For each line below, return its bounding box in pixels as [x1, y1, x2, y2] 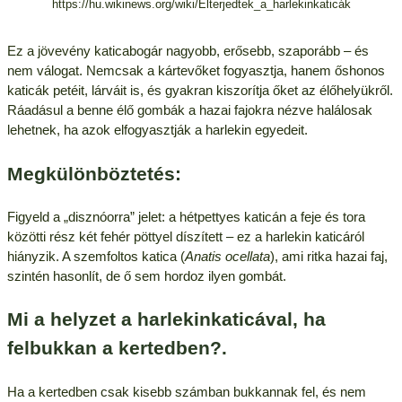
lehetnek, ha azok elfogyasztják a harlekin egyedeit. [6, 122, 308, 138]
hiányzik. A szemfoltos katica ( [6, 248, 185, 264]
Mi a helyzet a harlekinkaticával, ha [6, 309, 326, 331]
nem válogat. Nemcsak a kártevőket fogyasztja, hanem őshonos [6, 63, 385, 79]
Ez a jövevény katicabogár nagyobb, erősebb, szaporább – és [6, 43, 369, 59]
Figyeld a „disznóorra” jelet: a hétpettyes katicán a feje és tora [6, 208, 365, 224]
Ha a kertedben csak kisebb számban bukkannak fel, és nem [6, 383, 366, 399]
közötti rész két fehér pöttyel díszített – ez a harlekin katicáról [6, 228, 364, 244]
